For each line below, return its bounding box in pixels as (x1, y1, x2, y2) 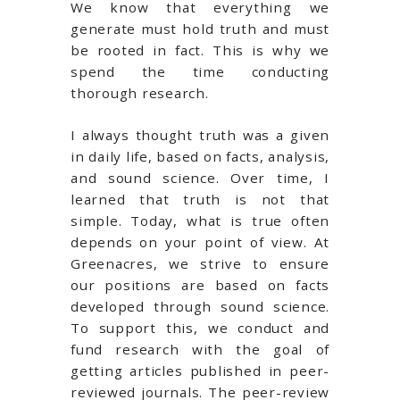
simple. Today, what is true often (71, 211, 329, 229)
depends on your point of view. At (71, 232, 329, 251)
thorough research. (71, 84, 209, 103)
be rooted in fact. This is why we (71, 41, 329, 60)
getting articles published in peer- (71, 361, 329, 379)
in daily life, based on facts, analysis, (71, 146, 329, 165)
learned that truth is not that (71, 189, 329, 208)
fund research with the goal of (71, 339, 329, 358)
